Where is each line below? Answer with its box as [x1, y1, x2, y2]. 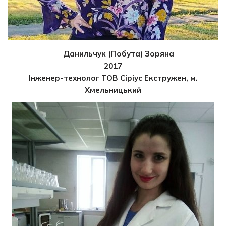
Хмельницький [85, 85, 141, 95]
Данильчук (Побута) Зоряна [63, 49, 175, 59]
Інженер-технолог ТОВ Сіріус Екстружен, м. [28, 73, 198, 83]
